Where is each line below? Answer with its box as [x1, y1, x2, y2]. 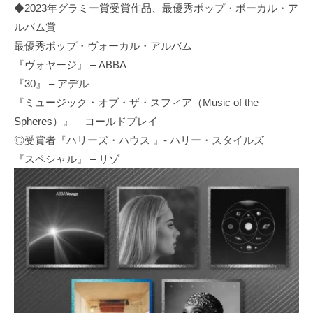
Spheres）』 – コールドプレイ [14, 115, 158, 128]
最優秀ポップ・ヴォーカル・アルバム [14, 40, 192, 52]
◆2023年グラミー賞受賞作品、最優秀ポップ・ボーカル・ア [14, 2, 298, 15]
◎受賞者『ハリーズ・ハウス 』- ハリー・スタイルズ [14, 134, 264, 147]
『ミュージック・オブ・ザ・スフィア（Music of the [14, 96, 259, 109]
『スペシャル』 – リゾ [14, 153, 119, 166]
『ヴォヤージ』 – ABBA [14, 59, 126, 71]
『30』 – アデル [14, 78, 89, 90]
